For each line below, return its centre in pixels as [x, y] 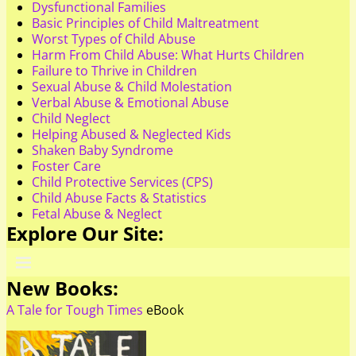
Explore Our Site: [85, 234]
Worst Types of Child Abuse [114, 39]
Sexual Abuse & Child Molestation [132, 87]
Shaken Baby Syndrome [103, 151]
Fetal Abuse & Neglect [97, 214]
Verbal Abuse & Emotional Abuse [130, 103]
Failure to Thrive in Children [114, 71]
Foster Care [66, 166]
